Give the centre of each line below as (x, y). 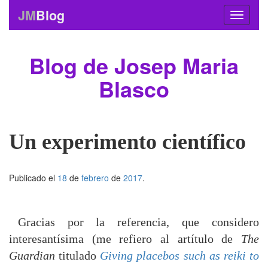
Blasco (134, 89)
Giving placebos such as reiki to (180, 255)
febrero (95, 178)
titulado (78, 255)
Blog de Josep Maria (134, 65)
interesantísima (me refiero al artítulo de (125, 239)
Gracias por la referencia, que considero (138, 222)
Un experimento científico (127, 142)
